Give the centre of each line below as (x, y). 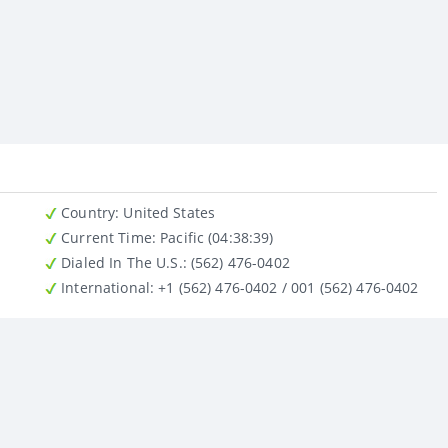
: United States (169, 212)
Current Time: (106, 237)
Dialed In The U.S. (120, 262)
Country (86, 212)
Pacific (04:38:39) (214, 237)
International (103, 287)
